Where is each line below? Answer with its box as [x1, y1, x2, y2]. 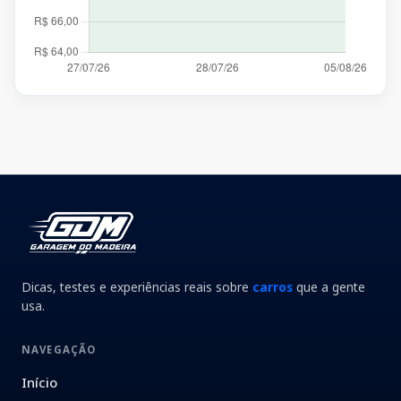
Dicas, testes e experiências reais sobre [21, 277, 252, 295]
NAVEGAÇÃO [21, 342, 97, 356]
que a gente [293, 277, 365, 295]
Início [21, 373, 57, 392]
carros [252, 277, 293, 295]
